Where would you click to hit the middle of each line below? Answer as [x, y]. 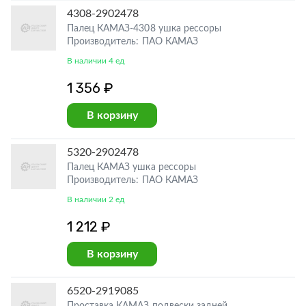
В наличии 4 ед [96, 61]
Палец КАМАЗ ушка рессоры [131, 167]
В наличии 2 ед [96, 199]
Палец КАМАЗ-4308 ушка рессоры [144, 29]
